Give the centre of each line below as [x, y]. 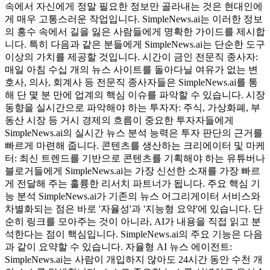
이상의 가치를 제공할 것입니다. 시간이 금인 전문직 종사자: [131, 57]
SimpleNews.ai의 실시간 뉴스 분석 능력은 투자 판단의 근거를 [134, 133]
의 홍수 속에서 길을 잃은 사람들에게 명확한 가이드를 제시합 [135, 31]
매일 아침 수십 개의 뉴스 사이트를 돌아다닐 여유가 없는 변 [131, 69]
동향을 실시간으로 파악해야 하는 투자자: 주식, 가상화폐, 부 [133, 107]
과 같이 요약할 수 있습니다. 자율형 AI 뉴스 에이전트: [118, 246]
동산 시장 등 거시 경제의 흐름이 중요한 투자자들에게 [119, 120]
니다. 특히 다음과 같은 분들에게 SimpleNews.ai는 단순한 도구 [135, 44]
